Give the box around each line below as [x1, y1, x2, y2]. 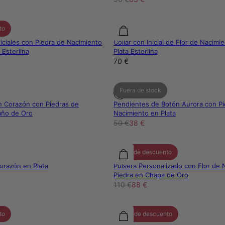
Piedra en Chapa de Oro [114, 171, 188, 179]
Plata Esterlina [114, 47, 158, 56]
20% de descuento [120, 148, 172, 156]
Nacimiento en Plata [114, 109, 176, 118]
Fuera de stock [120, 86, 161, 94]
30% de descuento [120, 210, 172, 218]
